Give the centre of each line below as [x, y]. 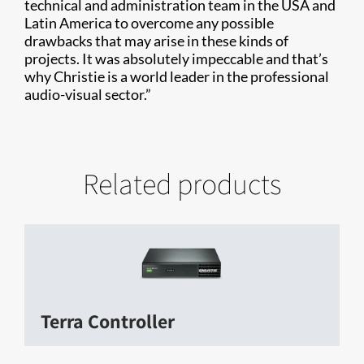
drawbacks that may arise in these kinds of [156, 40]
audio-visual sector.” [88, 94]
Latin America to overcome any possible [149, 22]
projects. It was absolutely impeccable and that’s [176, 58]
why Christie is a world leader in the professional [177, 76]
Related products [182, 183]
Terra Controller [108, 321]
